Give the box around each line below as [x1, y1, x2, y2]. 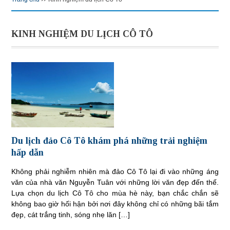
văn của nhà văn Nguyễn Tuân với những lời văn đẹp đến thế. [11, 178, 219, 186]
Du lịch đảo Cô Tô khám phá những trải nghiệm [11, 135, 208, 146]
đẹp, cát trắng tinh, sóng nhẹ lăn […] [11, 210, 130, 219]
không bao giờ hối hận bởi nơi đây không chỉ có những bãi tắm [11, 199, 219, 208]
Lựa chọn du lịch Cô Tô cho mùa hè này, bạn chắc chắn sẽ [11, 188, 219, 197]
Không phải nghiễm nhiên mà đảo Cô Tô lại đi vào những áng [11, 167, 219, 176]
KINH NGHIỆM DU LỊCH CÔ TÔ [11, 29, 154, 40]
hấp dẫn [11, 147, 44, 158]
